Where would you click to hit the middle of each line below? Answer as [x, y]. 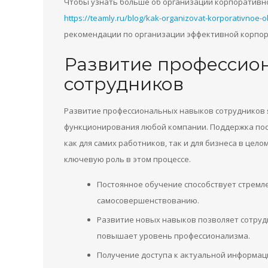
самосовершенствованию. [148, 200]
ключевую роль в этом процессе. [127, 159]
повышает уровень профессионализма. [173, 236]
